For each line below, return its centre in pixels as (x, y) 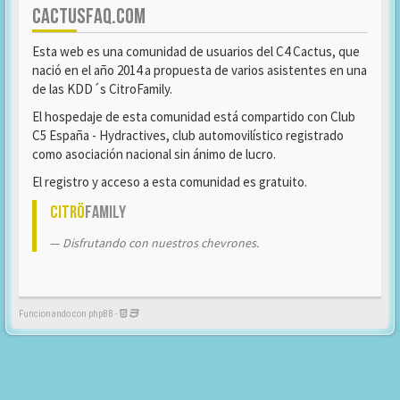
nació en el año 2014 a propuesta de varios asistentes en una (200, 70)
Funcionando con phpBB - (69, 314)
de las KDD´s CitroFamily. (102, 89)
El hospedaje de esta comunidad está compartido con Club (194, 117)
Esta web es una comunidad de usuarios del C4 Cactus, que (196, 51)
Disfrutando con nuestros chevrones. (161, 243)
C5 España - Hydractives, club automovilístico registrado (188, 135)
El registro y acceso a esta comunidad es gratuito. (170, 182)
